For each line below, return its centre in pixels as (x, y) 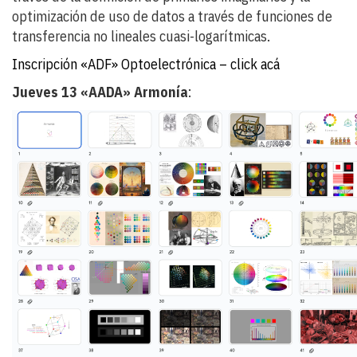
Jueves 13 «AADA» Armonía (100, 92)
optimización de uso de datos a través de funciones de (172, 16)
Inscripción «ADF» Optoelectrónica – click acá (146, 64)
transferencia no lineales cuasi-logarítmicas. (141, 36)
